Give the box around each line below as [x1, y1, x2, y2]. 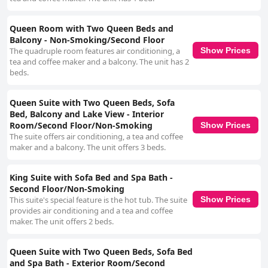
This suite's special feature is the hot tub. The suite [10, 194, 187, 206]
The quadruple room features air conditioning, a [10, 45, 180, 57]
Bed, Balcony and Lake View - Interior [10, 108, 164, 120]
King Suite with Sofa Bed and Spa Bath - [10, 172, 173, 184]
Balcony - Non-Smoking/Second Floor [10, 34, 165, 46]
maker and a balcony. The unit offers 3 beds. [10, 142, 166, 153]
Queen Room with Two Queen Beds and [10, 23, 173, 35]
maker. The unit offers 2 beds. [10, 216, 114, 227]
